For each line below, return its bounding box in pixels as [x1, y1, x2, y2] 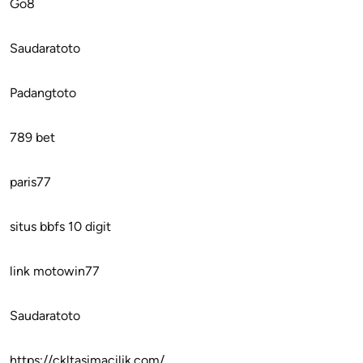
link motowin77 [10, 263, 100, 279]
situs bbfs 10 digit [10, 218, 111, 234]
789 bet [10, 129, 55, 145]
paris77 [10, 173, 51, 190]
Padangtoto [10, 84, 76, 100]
